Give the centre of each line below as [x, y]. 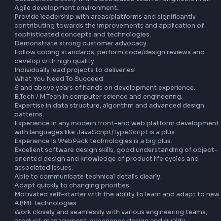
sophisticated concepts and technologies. [92, 87]
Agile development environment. [74, 58]
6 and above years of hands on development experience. [116, 147]
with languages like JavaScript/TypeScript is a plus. [106, 196]
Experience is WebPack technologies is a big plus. [103, 206]
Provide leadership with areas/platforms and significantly [116, 68]
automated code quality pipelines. [76, 18]
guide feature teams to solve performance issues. [104, 38]
